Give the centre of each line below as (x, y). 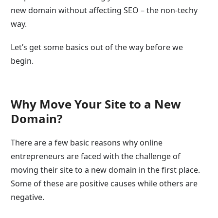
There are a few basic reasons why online (87, 143)
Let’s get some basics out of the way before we (97, 47)
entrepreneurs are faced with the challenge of (96, 156)
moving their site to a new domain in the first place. (106, 170)
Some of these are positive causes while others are (104, 183)
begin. (22, 61)
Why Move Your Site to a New (96, 104)
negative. (28, 197)
